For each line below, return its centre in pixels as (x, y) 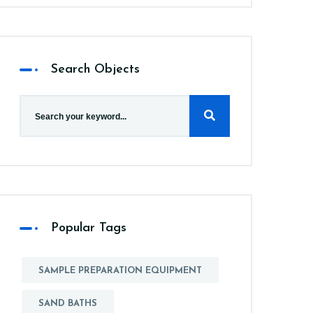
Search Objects (95, 70)
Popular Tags (89, 228)
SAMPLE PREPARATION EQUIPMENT (120, 271)
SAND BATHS (68, 304)
